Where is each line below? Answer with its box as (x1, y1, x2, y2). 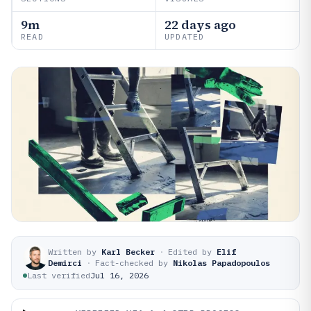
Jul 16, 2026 (90, 270, 149, 280)
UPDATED (165, 31, 205, 42)
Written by (48, 246, 96, 257)
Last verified (27, 270, 90, 280)
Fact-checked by (95, 258, 168, 268)
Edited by (168, 246, 212, 257)
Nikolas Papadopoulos (173, 258, 270, 268)
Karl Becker (101, 246, 155, 257)
